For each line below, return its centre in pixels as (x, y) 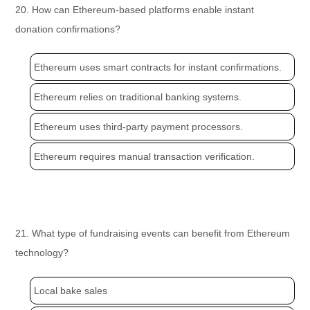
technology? (42, 253)
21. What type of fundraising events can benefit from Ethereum (153, 234)
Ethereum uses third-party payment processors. (139, 127)
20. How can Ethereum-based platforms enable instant (135, 10)
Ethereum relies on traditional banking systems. (138, 97)
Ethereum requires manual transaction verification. (145, 157)
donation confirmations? (68, 29)
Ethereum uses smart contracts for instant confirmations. (158, 67)
